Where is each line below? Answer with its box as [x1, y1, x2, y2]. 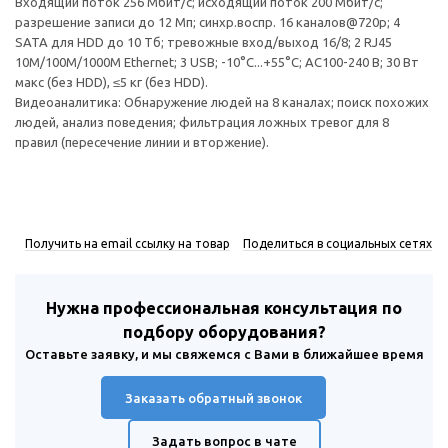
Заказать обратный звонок [124, 391, 302, 405]
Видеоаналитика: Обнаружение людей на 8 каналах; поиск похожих [15, 95, 429, 109]
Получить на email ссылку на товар [25, 237, 230, 250]
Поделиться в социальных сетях [243, 237, 432, 250]
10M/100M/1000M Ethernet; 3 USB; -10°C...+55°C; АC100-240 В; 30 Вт [15, 55, 419, 69]
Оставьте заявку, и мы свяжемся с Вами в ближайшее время [24, 347, 424, 361]
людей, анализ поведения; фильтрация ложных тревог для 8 [15, 115, 389, 129]
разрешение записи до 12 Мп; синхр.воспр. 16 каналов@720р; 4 [15, 15, 400, 29]
